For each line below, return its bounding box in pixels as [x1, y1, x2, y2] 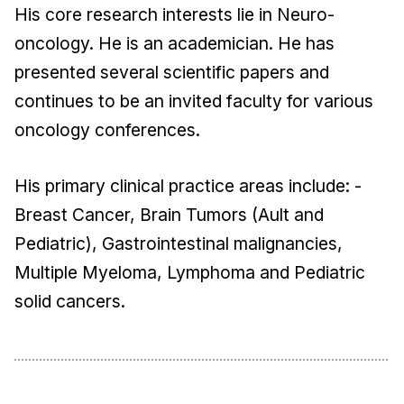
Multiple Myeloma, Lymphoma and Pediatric [14, 262, 365, 284]
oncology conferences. [14, 119, 200, 142]
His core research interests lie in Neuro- [14, 4, 335, 26]
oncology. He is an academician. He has [14, 32, 335, 55]
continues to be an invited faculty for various [14, 90, 373, 113]
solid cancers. [14, 290, 125, 313]
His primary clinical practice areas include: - [14, 175, 362, 197]
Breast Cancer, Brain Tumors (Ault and [14, 204, 324, 226]
